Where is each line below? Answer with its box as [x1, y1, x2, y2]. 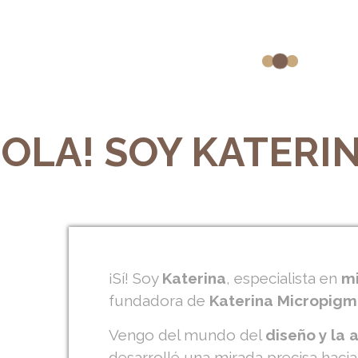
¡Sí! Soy [109, 269, 163, 288]
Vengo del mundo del [109, 325, 266, 344]
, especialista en [226, 269, 342, 288]
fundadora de [109, 292, 210, 310]
